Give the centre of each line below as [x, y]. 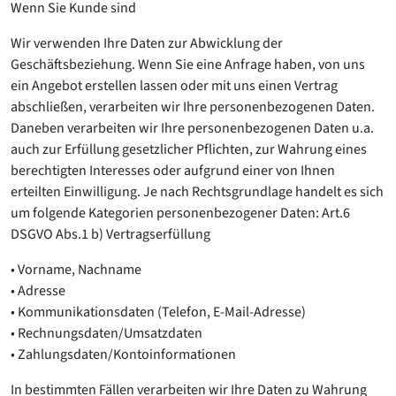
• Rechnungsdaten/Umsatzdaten [107, 333]
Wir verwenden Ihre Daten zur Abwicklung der [147, 43]
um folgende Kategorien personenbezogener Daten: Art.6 [180, 213]
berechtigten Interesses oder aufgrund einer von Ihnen [173, 171]
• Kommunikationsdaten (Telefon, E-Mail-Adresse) [158, 312]
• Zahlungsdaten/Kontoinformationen [123, 354]
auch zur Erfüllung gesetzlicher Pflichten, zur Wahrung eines [189, 149]
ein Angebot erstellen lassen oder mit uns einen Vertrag [174, 86]
